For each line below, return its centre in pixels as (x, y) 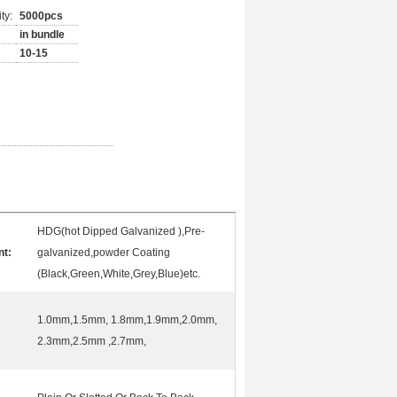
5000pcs (41, 16)
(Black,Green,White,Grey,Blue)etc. (119, 274)
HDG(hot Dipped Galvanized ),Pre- (121, 231)
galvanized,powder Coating (104, 253)
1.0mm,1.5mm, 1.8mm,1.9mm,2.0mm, (127, 320)
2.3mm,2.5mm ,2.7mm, (92, 341)
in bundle (42, 35)
